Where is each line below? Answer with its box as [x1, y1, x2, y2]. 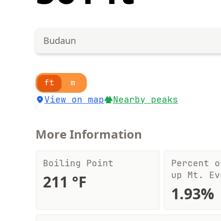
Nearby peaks [113, 94, 178, 105]
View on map [44, 94, 104, 105]
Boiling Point [43, 157, 113, 169]
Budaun [43, 35, 76, 46]
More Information [36, 126, 142, 142]
